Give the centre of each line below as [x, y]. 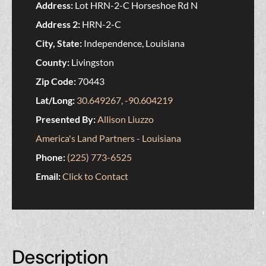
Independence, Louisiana [134, 43]
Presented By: [66, 119]
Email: [49, 176]
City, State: [60, 43]
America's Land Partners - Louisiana [108, 138]
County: [53, 62]
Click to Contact [95, 176]
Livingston [93, 62]
